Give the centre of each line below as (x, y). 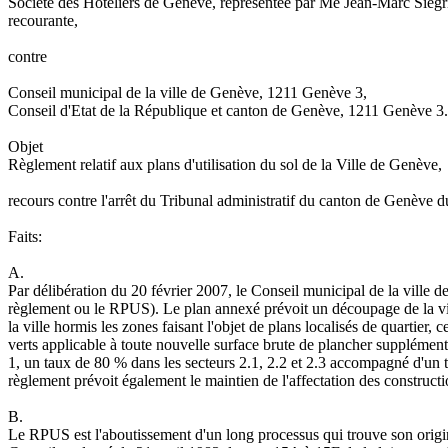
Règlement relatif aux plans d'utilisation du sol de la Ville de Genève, (225, 165)
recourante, (43, 21)
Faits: (25, 237)
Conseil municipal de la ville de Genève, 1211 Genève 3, (187, 93)
